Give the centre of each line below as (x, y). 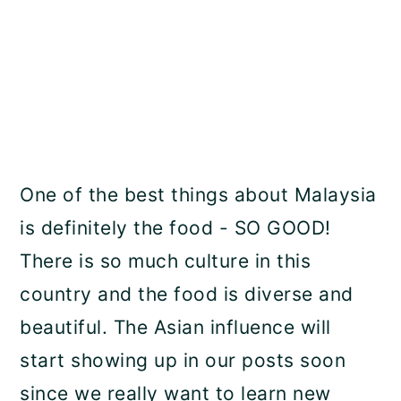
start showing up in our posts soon (183, 360)
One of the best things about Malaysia (198, 194)
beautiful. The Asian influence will (175, 327)
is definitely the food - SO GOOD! (175, 227)
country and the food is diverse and (187, 294)
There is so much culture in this (166, 260)
